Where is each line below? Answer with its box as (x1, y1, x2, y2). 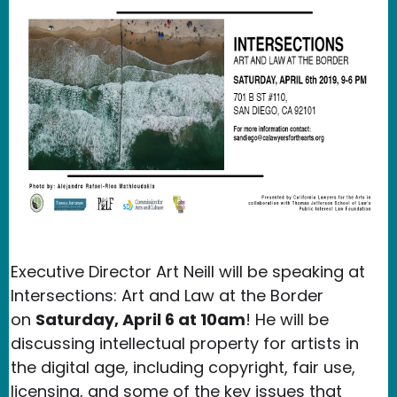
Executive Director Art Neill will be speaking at (11, 260, 365, 283)
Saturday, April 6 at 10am (35, 307, 245, 331)
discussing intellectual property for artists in (11, 331, 359, 354)
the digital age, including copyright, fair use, (11, 355, 355, 378)
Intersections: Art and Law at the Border (11, 284, 323, 307)
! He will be (245, 307, 329, 331)
